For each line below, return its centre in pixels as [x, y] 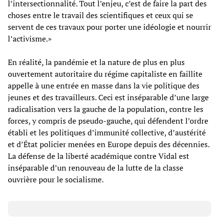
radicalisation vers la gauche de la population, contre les [106, 109]
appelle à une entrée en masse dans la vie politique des [104, 85]
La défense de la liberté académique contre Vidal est [99, 156]
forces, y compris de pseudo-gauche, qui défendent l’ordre [108, 120]
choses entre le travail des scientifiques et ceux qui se [100, 15]
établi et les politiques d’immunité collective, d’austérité [107, 132]
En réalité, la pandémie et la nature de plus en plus [96, 62]
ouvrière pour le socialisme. [56, 179]
